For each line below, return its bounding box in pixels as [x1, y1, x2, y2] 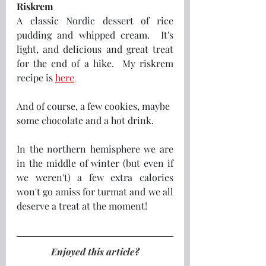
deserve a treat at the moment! [17, 199, 150, 212]
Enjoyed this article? [50, 245, 140, 258]
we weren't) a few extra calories [17, 170, 173, 183]
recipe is [17, 71, 55, 84]
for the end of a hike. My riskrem [17, 56, 173, 69]
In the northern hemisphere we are [17, 142, 173, 155]
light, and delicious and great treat [17, 42, 173, 55]
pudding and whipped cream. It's [17, 28, 173, 41]
